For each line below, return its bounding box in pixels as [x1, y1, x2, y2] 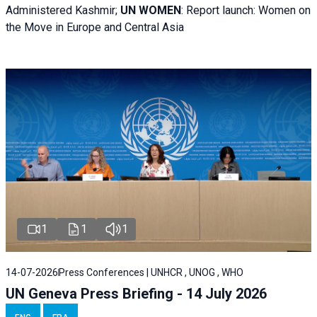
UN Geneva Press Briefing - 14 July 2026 [6, 285, 267, 303]
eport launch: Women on [193, 3, 311, 17]
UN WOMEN [120, 3, 181, 17]
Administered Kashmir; [6, 3, 120, 17]
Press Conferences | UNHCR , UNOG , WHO [59, 267, 243, 279]
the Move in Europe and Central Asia [6, 20, 184, 34]
